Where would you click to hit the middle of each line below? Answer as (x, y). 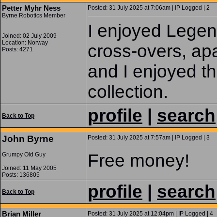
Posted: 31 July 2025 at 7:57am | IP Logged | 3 (149, 138)
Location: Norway (25, 43)
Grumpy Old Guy (24, 155)
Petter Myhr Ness (31, 8)
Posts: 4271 (17, 49)
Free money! (139, 161)
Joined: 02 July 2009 (29, 36)
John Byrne (28, 139)
